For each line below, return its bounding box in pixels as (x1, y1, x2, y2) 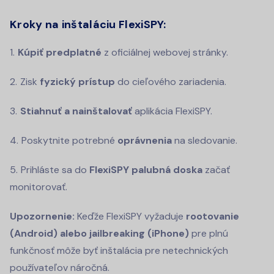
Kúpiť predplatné (18, 45, 102, 59)
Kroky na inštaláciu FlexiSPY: (10, 17, 166, 32)
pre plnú (189, 226, 228, 240)
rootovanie (186, 209, 239, 223)
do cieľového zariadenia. (115, 75, 226, 88)
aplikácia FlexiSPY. (132, 104, 212, 117)
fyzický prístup (40, 75, 115, 88)
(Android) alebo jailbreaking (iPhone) (10, 226, 189, 240)
